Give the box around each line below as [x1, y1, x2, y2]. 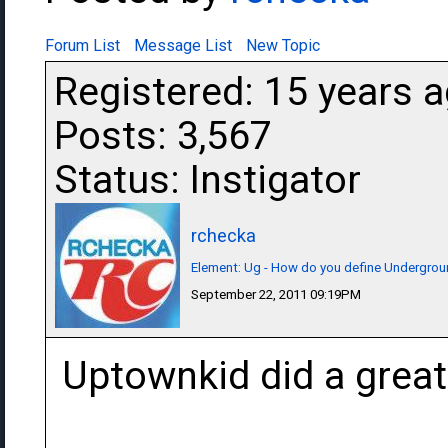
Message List [134, 36, 232, 55]
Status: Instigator [54, 157, 361, 203]
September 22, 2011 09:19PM [191, 287, 361, 302]
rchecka [191, 225, 256, 246]
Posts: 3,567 [54, 113, 272, 159]
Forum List [45, 36, 120, 55]
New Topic [246, 36, 320, 55]
